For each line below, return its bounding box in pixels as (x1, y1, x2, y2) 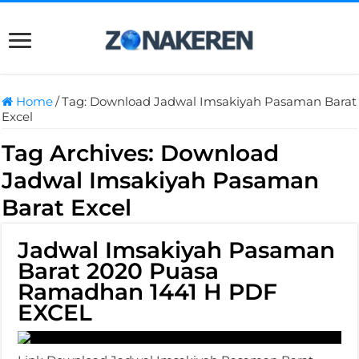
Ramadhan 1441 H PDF (18, 278, 278, 305)
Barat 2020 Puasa (18, 257, 220, 284)
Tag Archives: (2, 139, 161, 167)
